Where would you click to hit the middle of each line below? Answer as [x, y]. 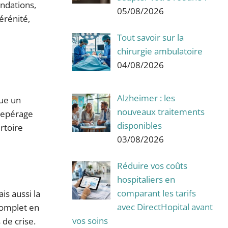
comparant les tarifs [156, 193]
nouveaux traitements [161, 111]
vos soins [90, 221]
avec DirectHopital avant [165, 207]
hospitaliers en [146, 180]
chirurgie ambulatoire [160, 51]
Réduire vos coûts [152, 166]
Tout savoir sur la [150, 38]
